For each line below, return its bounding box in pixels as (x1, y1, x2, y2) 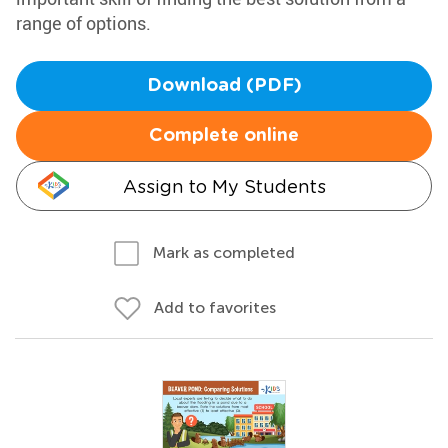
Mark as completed (153, 243, 295, 262)
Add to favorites (154, 298, 276, 317)
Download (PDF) (146, 77, 302, 95)
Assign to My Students (122, 176, 326, 197)
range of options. (16, 11, 151, 35)
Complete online (149, 127, 299, 145)
